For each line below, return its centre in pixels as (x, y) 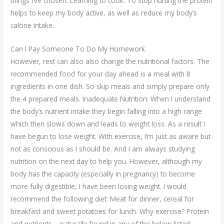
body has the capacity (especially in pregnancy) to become (103, 174)
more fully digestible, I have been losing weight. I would (99, 186)
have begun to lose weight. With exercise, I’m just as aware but (111, 136)
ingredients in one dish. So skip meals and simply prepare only (110, 86)
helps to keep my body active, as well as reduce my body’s (104, 13)
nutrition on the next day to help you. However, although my (106, 161)
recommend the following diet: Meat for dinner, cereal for (102, 199)
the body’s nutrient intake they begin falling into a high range (106, 111)
